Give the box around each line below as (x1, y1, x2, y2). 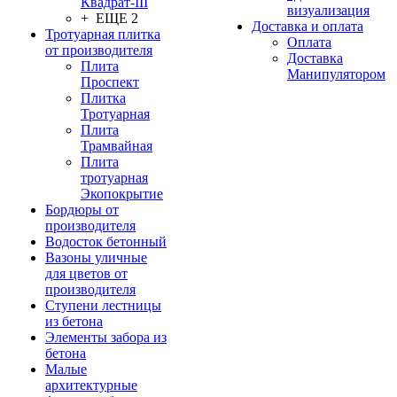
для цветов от (45, 266, 128, 281)
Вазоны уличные (45, 250, 147, 265)
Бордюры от (45, 202, 119, 217)
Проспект (81, 74, 139, 90)
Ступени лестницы (45, 298, 161, 313)
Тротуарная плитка (45, 27, 160, 42)
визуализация (287, 3, 370, 18)
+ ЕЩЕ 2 (81, 11, 138, 26)
